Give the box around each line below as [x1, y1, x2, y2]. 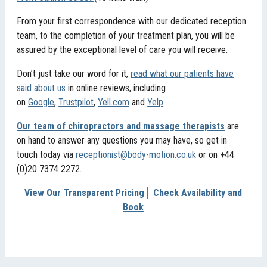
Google [28, 96, 55, 108]
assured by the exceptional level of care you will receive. [17, 44, 228, 55]
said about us [17, 82, 69, 94]
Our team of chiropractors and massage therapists [17, 120, 225, 132]
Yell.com [98, 96, 130, 108]
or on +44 [196, 148, 235, 160]
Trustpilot [58, 96, 94, 108]
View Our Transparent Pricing [24, 187, 145, 198]
